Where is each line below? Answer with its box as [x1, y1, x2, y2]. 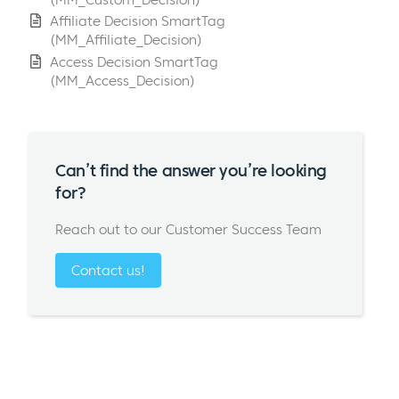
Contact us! [71, 262, 146, 280]
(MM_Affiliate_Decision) [50, 31, 202, 49]
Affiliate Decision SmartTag [50, 12, 225, 30]
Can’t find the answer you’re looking [55, 159, 327, 181]
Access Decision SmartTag [50, 53, 218, 71]
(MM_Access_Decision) [50, 72, 195, 90]
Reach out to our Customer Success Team [55, 220, 322, 238]
